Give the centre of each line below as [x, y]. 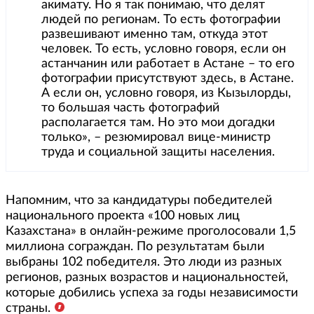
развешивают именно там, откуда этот [155, 34]
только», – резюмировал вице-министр [156, 137]
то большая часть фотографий [130, 108]
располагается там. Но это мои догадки [158, 123]
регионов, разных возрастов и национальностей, [147, 278]
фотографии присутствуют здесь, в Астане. [168, 78]
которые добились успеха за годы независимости [152, 293]
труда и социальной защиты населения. [158, 152]
